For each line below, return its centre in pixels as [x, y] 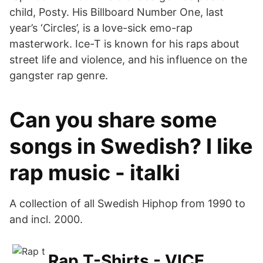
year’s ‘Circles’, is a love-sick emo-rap [101, 28]
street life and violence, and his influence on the [128, 60]
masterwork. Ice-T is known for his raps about [124, 44]
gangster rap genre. [59, 75]
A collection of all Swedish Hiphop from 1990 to [127, 203]
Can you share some [113, 120]
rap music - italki [95, 173]
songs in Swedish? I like [131, 146]
